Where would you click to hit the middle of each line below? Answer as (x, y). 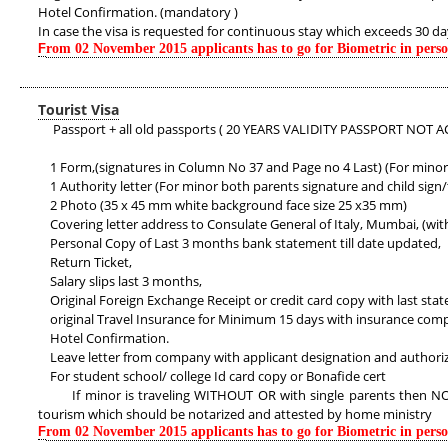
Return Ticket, (85, 262)
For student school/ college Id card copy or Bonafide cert (212, 376)
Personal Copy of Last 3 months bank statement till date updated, (239, 243)
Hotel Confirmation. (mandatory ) (138, 12)
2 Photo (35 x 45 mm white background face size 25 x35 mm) (222, 205)
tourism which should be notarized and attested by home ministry (236, 414)
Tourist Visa (78, 109)
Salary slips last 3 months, (120, 281)
